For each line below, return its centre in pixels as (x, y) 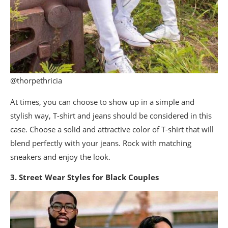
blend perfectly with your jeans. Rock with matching (101, 143)
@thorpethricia (36, 81)
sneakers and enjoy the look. (60, 157)
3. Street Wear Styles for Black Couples (84, 177)
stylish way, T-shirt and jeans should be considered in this (111, 116)
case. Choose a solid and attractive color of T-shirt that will (112, 130)
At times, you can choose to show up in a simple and (102, 102)
